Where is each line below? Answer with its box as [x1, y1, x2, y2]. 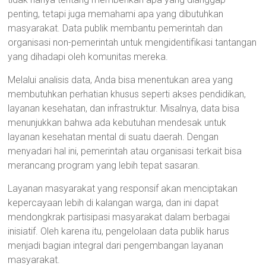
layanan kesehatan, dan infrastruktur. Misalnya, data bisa [8, 103, 240, 114]
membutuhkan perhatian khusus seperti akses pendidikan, [8, 88, 246, 100]
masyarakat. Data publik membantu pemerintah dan [8, 23, 223, 34]
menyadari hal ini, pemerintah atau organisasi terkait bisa [8, 145, 242, 157]
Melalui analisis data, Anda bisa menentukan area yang [8, 74, 233, 85]
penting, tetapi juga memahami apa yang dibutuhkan [8, 8, 224, 20]
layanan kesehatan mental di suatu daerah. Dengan [8, 131, 219, 142]
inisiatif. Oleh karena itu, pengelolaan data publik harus [8, 226, 230, 237]
